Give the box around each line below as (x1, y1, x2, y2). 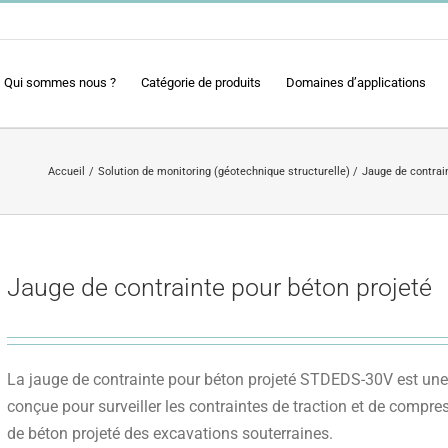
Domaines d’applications (286, 74, 426, 90)
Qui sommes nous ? (4, 74, 116, 90)
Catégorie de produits (141, 74, 261, 90)
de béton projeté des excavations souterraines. (7, 424, 333, 443)
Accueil (47, 164, 85, 178)
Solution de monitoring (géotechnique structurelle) (97, 164, 350, 178)
